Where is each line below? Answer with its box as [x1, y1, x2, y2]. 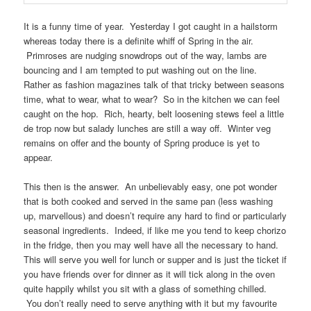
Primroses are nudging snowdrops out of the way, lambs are [24, 49, 267, 62]
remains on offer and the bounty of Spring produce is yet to [24, 136, 260, 150]
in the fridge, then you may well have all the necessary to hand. [24, 238, 285, 252]
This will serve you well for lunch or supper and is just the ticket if [24, 253, 287, 267]
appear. [24, 151, 53, 165]
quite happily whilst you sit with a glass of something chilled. [24, 282, 267, 296]
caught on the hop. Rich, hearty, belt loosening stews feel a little [24, 107, 285, 121]
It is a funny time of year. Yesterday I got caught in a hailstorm [24, 19, 278, 33]
